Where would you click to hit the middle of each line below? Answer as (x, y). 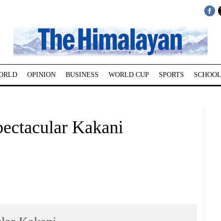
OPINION (41, 75)
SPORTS (171, 75)
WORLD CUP (129, 75)
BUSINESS (82, 75)
